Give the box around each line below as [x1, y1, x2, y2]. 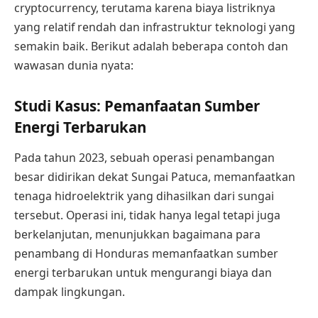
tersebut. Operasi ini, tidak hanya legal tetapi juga [14, 207, 280, 224]
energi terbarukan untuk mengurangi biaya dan [14, 265, 272, 281]
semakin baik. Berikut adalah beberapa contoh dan [14, 38, 288, 55]
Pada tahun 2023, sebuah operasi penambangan [14, 150, 275, 166]
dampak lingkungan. [14, 284, 125, 300]
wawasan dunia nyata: [14, 57, 133, 74]
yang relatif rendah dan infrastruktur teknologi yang [14, 19, 295, 35]
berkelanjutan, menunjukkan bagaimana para [14, 226, 261, 243]
